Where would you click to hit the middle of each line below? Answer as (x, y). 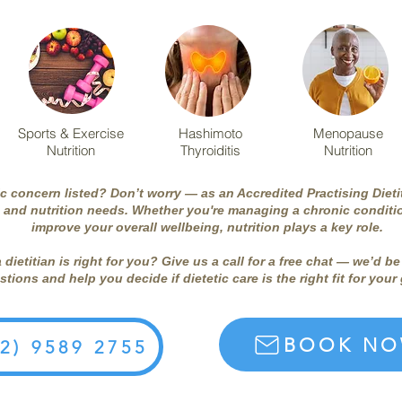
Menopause (348, 133)
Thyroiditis (210, 150)
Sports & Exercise (71, 133)
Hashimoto (210, 133)
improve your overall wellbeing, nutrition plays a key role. (207, 227)
